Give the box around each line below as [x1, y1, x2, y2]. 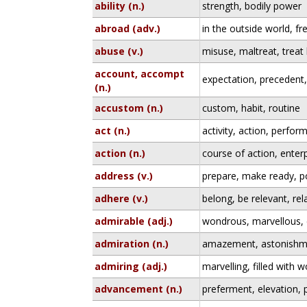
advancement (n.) [95, 282, 183, 295]
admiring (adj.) [95, 260, 168, 273]
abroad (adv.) [95, 22, 161, 35]
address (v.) [95, 169, 153, 182]
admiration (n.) [95, 237, 169, 250]
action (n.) [95, 147, 146, 160]
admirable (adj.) [95, 214, 173, 228]
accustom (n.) [95, 101, 164, 114]
